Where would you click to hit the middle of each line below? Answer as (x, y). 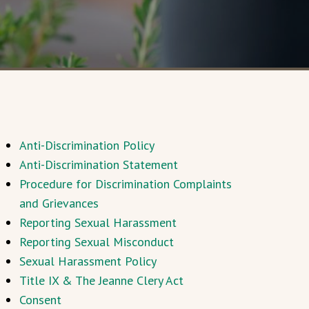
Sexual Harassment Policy (88, 261)
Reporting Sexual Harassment (98, 222)
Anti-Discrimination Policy (87, 145)
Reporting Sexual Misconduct (96, 242)
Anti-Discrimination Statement (98, 165)
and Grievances (59, 203)
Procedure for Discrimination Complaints (125, 184)
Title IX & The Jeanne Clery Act (101, 280)
